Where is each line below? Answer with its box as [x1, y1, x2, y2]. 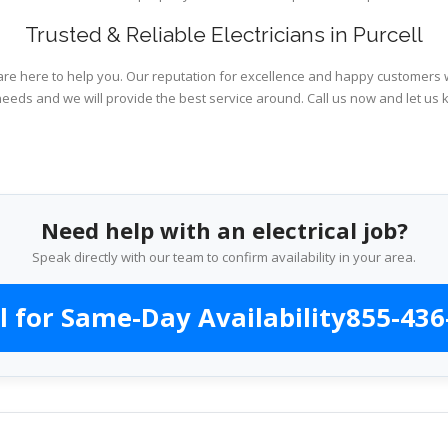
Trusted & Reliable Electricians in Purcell [25, 22, 423, 47]
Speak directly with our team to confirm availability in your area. [32, 248, 416, 266]
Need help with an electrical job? [40, 215, 408, 245]
